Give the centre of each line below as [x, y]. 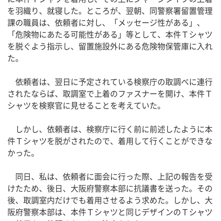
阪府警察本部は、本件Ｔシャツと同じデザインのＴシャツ [110, 212]
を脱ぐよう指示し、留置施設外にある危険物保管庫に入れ [110, 46]
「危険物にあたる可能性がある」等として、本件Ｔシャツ [110, 34]
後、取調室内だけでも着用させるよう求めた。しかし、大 [110, 200]
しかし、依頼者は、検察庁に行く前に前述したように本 [110, 129]
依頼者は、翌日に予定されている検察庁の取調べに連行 [110, 82]
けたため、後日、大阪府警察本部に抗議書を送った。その [110, 188]
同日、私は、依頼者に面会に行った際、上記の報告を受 [110, 176]
